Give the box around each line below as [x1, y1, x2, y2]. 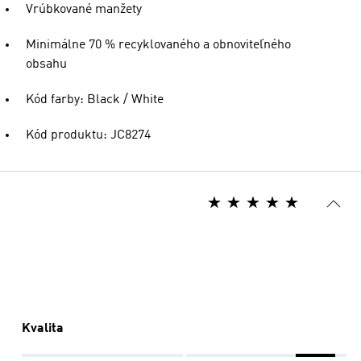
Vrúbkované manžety [26, 3, 142, 16]
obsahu [26, 58, 67, 71]
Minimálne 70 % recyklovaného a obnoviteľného [26, 39, 291, 52]
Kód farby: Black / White [26, 93, 164, 106]
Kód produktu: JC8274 [26, 129, 151, 142]
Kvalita [22, 322, 64, 335]
